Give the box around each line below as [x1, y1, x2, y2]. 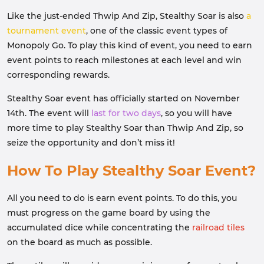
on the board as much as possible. [7, 237, 152, 247]
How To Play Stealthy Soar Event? [7, 162, 256, 179]
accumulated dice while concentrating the [7, 222, 192, 233]
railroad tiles [192, 222, 245, 233]
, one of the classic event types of [86, 25, 227, 36]
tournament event [7, 25, 86, 36]
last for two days [91, 108, 161, 118]
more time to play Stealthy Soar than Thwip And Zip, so [7, 123, 243, 133]
